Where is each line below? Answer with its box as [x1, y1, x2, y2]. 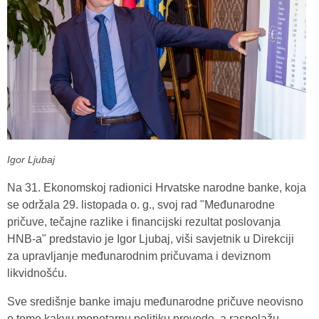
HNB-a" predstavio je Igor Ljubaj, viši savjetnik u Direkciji [7, 233, 294, 246]
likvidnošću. [7, 267, 67, 280]
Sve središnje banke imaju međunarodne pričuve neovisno [7, 296, 303, 308]
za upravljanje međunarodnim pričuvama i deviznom [7, 250, 271, 263]
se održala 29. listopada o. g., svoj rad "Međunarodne [7, 199, 275, 211]
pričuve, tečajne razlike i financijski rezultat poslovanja [7, 216, 281, 229]
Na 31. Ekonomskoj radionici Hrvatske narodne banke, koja [7, 182, 306, 194]
